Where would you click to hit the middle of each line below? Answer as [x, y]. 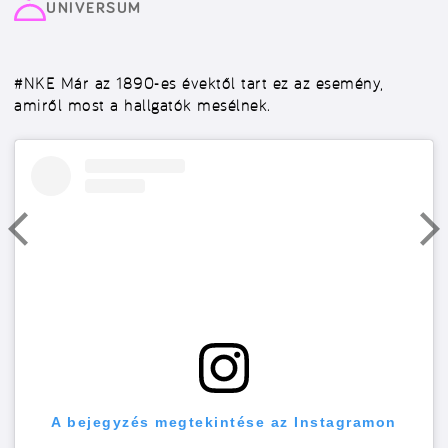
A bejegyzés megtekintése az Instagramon [224, 421]
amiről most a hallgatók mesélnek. [142, 105]
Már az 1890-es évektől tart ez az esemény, [219, 83]
